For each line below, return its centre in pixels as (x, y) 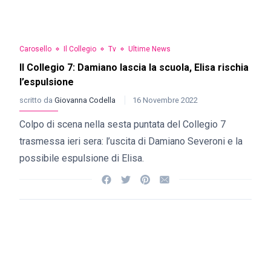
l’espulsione (47, 82)
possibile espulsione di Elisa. (82, 158)
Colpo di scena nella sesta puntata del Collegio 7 (122, 124)
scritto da (37, 100)
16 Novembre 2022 (165, 100)
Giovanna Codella (86, 100)
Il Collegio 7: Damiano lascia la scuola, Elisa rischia (134, 67)
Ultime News (149, 49)
